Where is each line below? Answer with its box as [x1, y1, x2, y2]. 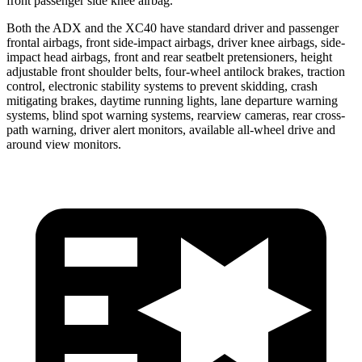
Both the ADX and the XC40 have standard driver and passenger [6, 20, 339, 35]
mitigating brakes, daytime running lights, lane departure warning [6, 93, 338, 107]
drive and [284, 122, 335, 137]
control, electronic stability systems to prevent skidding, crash [6, 78, 318, 93]
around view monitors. [6, 137, 121, 151]
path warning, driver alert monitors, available [6, 122, 238, 137]
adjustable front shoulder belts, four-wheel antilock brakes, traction [6, 64, 345, 78]
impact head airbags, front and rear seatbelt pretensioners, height [6, 49, 332, 64]
